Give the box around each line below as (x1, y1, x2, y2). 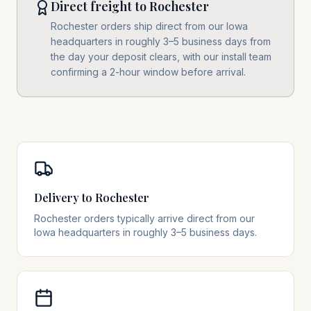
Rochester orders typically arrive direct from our (34, 212, 255, 224)
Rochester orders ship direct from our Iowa (51, 20, 248, 32)
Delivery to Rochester (34, 190, 149, 205)
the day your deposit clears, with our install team (51, 51, 271, 62)
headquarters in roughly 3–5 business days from (51, 35, 271, 47)
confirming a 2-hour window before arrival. (51, 66, 246, 78)
